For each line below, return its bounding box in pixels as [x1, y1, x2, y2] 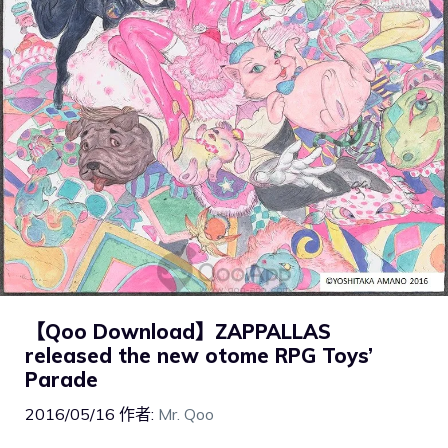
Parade [25, 366, 98, 392]
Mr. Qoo [158, 403, 214, 424]
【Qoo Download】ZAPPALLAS [25, 318, 331, 344]
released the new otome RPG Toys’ [25, 342, 373, 368]
